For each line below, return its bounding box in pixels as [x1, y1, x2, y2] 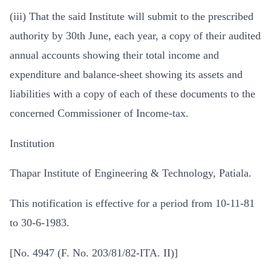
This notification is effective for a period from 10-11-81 [10, 197, 255, 210]
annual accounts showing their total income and [10, 48, 219, 61]
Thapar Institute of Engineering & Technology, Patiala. [10, 167, 252, 180]
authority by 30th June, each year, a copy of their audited [10, 29, 261, 42]
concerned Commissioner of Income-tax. [10, 106, 189, 119]
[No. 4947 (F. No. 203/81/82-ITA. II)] [10, 246, 178, 259]
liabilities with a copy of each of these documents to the [10, 87, 255, 100]
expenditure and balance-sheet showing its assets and [10, 68, 243, 80]
